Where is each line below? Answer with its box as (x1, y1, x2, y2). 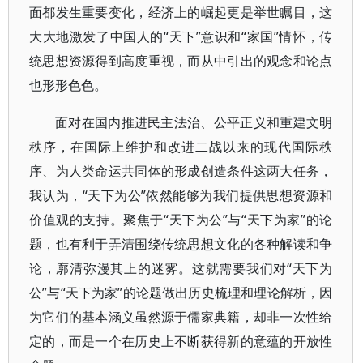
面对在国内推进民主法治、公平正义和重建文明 (55, 113, 333, 131)
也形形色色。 (29, 76, 107, 94)
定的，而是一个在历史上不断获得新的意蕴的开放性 (29, 332, 333, 350)
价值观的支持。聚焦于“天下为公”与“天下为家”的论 (29, 211, 333, 228)
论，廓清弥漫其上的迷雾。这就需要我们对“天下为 (29, 259, 333, 277)
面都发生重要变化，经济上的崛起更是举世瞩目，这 (29, 3, 333, 21)
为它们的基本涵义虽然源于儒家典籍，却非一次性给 (29, 308, 333, 326)
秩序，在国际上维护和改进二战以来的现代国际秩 (29, 138, 333, 156)
